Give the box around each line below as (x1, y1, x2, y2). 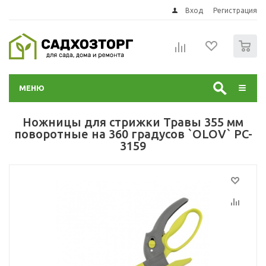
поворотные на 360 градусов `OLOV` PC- (14, 127, 252, 141)
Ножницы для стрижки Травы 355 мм (23, 115, 243, 129)
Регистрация (213, 7, 257, 14)
